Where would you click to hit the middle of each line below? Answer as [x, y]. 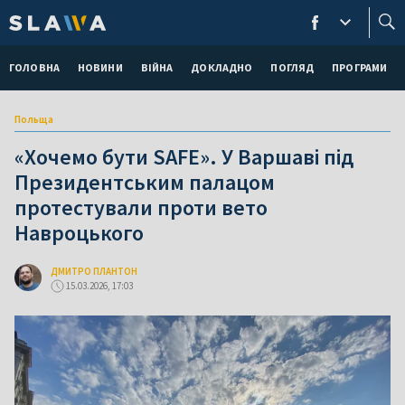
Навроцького [79, 233]
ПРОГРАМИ [360, 67]
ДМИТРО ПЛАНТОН [94, 271]
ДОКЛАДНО [222, 67]
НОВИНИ [100, 67]
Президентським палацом [145, 182]
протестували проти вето [141, 207]
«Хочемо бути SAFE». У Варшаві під [184, 157]
